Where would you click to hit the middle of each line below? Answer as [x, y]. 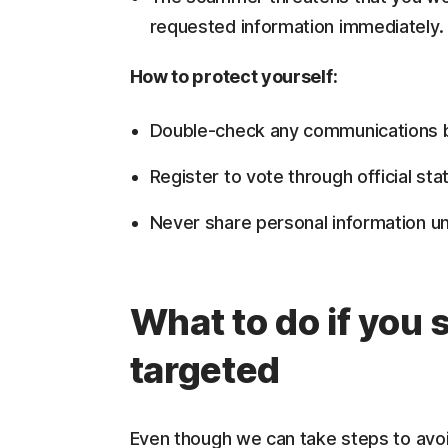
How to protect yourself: [233, 76]
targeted [205, 370]
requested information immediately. [296, 26]
